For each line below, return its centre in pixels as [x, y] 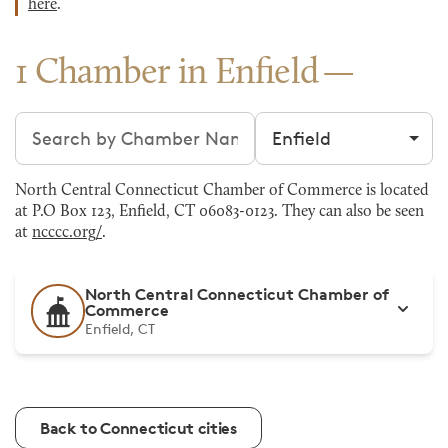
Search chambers [88, 124]
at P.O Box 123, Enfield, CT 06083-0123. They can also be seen [219, 212]
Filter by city [307, 124]
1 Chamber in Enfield [167, 74]
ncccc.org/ [67, 233]
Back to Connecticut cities [138, 428]
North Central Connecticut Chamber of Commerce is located [222, 191]
